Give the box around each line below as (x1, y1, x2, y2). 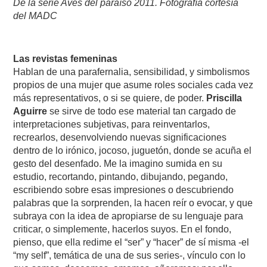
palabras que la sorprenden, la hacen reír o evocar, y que (13, 198, 253, 208)
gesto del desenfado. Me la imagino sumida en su (13, 159, 223, 169)
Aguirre (13, 106, 48, 116)
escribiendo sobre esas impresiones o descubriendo (13, 185, 234, 195)
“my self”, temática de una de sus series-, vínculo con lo (13, 250, 246, 260)
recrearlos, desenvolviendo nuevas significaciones (13, 132, 227, 142)
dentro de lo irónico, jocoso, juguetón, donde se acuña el (13, 145, 252, 156)
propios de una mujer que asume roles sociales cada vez (13, 80, 254, 90)
